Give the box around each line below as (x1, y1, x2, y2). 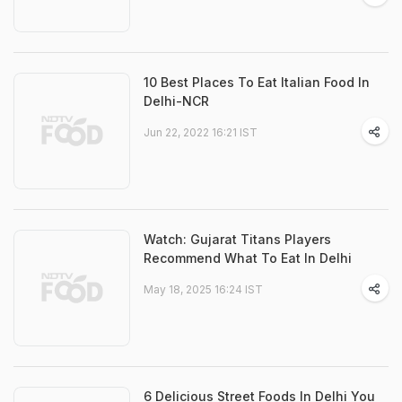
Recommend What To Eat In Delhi (144, 250, 352, 267)
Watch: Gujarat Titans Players (144, 232, 331, 248)
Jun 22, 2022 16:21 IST (144, 126, 258, 140)
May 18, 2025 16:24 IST (144, 283, 263, 297)
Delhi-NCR (144, 93, 209, 109)
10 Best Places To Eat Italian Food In (144, 74, 370, 91)
